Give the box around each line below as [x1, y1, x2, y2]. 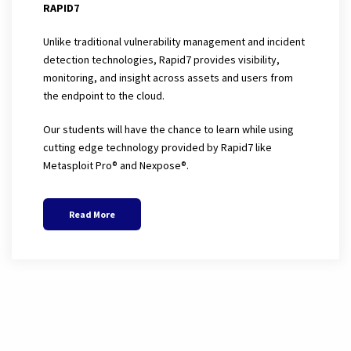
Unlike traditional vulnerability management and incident [43, 34, 305, 49]
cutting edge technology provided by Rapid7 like [43, 139, 272, 154]
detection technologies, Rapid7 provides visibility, [43, 52, 280, 67]
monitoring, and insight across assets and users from [43, 70, 293, 85]
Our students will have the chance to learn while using [43, 121, 294, 136]
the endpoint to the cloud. [43, 88, 165, 103]
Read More [69, 208, 115, 220]
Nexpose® [139, 157, 186, 172]
